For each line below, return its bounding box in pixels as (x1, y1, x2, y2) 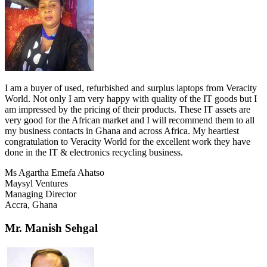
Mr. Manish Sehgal (5, 222, 98, 235)
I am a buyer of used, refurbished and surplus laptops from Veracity (5, 83, 257, 94)
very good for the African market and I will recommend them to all (5, 115, 254, 126)
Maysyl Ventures (5, 178, 68, 189)
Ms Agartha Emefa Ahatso (5, 167, 104, 178)
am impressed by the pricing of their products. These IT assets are (5, 104, 250, 115)
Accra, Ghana (5, 200, 57, 210)
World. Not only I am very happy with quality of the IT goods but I (5, 94, 257, 104)
